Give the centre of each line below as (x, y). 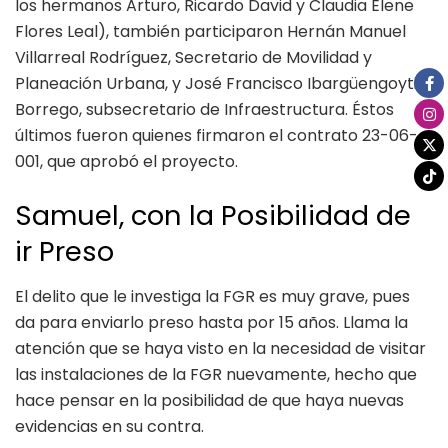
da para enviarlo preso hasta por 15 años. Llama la (211, 322)
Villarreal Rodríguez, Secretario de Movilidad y (193, 58)
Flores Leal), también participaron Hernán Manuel (210, 32)
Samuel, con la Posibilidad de (213, 216)
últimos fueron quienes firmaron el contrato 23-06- (216, 136)
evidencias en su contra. (111, 426)
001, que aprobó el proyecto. (128, 162)
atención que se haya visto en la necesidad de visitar (220, 348)
